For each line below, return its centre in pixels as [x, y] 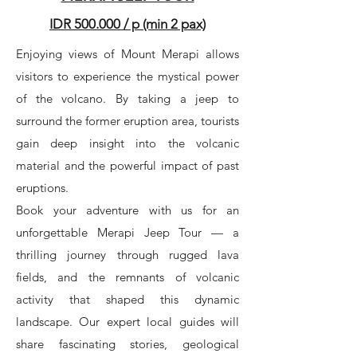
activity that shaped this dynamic [127, 299]
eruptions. [42, 188]
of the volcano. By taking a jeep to [127, 98]
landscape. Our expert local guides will [127, 322]
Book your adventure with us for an [127, 210]
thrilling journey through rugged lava [127, 255]
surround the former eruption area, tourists [127, 121]
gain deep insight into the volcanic [127, 143]
